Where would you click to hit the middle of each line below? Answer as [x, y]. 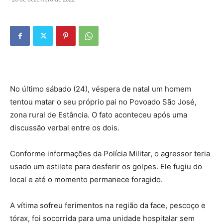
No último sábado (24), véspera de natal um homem [101, 89]
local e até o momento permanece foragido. [86, 179]
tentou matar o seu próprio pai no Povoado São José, [103, 102]
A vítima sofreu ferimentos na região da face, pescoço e [108, 205]
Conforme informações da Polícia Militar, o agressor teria [110, 154]
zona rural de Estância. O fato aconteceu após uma [99, 115]
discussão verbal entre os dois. [65, 128]
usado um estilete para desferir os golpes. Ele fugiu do [106, 167]
